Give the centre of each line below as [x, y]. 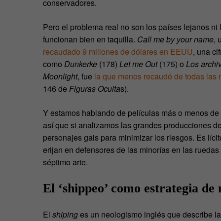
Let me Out [138, 64]
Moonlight [60, 76]
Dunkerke [81, 64]
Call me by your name [175, 39]
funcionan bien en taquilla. [90, 39]
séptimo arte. [65, 162]
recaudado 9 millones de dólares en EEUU [118, 52]
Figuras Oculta [95, 89]
